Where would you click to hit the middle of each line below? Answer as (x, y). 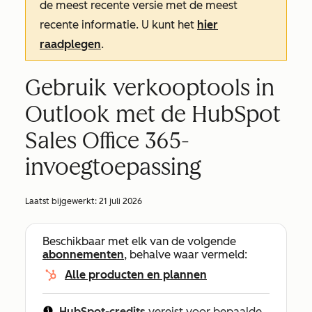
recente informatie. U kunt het (118, 25)
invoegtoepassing (113, 167)
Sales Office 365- (107, 141)
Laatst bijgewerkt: (62, 201)
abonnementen (83, 255)
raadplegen (70, 44)
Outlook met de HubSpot (153, 114)
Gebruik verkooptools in (150, 88)
